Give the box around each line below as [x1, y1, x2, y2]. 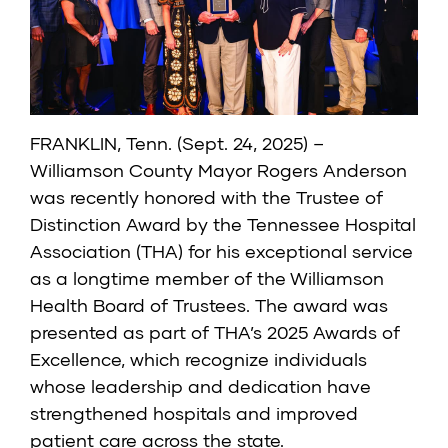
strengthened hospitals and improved [30, 402, 358, 425]
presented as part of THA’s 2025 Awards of [30, 321, 400, 344]
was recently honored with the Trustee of [30, 186, 383, 209]
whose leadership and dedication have [30, 375, 371, 398]
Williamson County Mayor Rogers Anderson [30, 159, 407, 182]
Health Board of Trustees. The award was [30, 294, 388, 317]
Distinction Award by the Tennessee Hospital [30, 213, 416, 236]
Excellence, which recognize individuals [30, 348, 367, 371]
